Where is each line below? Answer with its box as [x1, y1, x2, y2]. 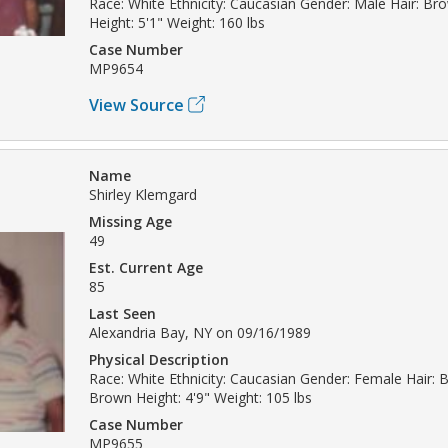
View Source [89, 93, 184, 116]
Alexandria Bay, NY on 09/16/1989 [89, 322, 311, 342]
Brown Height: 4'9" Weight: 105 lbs [89, 387, 312, 407]
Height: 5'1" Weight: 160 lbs [89, 12, 265, 32]
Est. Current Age [89, 257, 203, 277]
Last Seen [89, 303, 156, 323]
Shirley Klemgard [89, 184, 197, 204]
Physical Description [89, 349, 229, 369]
